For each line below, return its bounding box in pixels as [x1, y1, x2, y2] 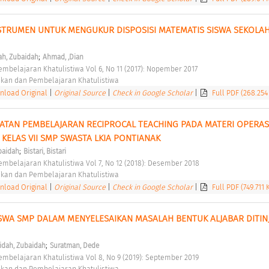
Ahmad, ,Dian [42, 53, 83, 62]
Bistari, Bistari [23, 147, 66, 156]
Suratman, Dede [49, 241, 99, 250]
